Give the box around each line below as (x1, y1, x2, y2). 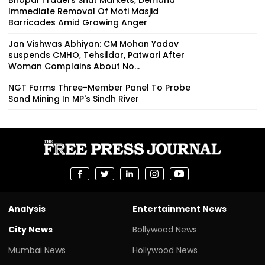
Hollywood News (132, 244, 198, 256)
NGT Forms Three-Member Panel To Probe (8, 81, 190, 93)
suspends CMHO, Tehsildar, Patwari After (8, 49, 185, 61)
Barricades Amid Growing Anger (8, 16, 147, 28)
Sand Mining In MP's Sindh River (8, 92, 139, 105)
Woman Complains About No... (8, 60, 140, 72)
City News (8, 223, 53, 235)
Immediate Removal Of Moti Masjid (8, 5, 159, 17)
